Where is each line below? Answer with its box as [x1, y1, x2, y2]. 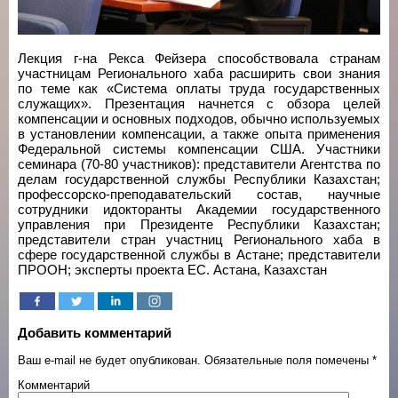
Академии [196, 202, 258, 217]
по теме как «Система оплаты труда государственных [18, 81, 380, 96]
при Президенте [104, 217, 213, 232]
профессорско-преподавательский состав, [18, 187, 328, 202]
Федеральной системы [18, 141, 166, 156]
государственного [272, 202, 381, 217]
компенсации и [18, 111, 108, 126]
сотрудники [18, 202, 88, 217]
